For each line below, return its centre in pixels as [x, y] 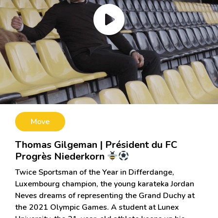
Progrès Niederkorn [61, 156]
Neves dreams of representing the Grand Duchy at [105, 195]
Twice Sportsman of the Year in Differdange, [95, 172]
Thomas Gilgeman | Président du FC [96, 145]
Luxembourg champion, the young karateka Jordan [105, 184]
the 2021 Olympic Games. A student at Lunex [97, 207]
